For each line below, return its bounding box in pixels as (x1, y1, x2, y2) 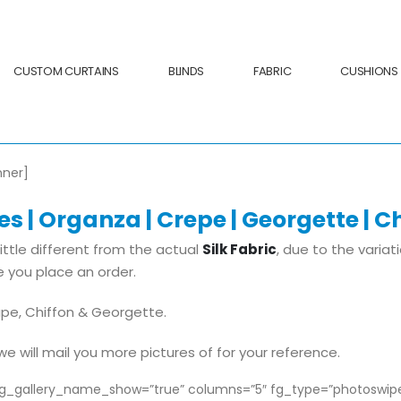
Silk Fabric (202, 240, 277, 259)
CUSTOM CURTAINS (13, 63, 119, 80)
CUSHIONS (340, 63, 398, 80)
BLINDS (167, 63, 205, 80)
